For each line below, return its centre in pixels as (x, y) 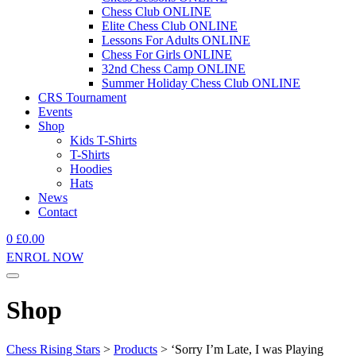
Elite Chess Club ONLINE (170, 26)
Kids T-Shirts (103, 140)
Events (55, 112)
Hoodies (91, 169)
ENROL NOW (45, 257)
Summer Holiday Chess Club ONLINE (201, 83)
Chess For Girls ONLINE (167, 54)
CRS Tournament (82, 97)
